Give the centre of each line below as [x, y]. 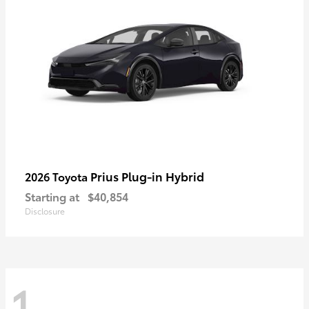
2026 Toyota [58, 176]
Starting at [52, 196]
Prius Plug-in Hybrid [147, 176]
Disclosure [45, 210]
